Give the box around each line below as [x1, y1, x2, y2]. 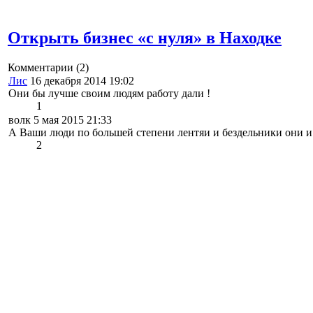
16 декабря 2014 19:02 [27, 75, 134, 87]
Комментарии [8, 61, 76, 74]
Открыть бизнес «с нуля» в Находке [8, 29, 282, 48]
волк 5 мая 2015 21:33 [8, 114, 112, 126]
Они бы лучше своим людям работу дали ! [8, 87, 210, 100]
